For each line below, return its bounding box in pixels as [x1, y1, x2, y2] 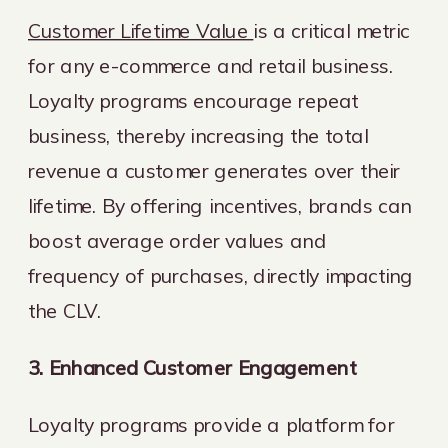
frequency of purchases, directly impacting [28, 262, 414, 288]
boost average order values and [28, 227, 327, 253]
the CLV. [28, 297, 101, 323]
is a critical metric [253, 17, 411, 43]
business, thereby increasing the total [28, 122, 369, 148]
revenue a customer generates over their [28, 157, 401, 183]
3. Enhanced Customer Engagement [28, 355, 358, 381]
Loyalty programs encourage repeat [28, 87, 359, 113]
